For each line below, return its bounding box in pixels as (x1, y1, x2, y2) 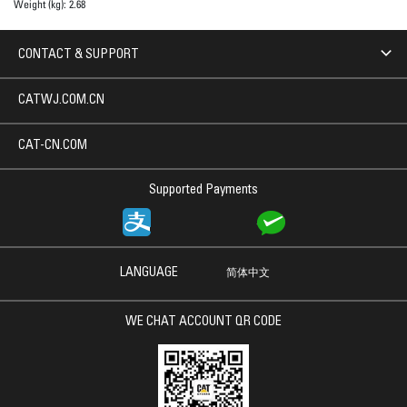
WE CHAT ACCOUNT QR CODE (125, 315, 282, 329)
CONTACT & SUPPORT (18, 48, 139, 62)
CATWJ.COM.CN (18, 94, 104, 107)
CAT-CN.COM (18, 139, 87, 153)
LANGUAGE (119, 266, 178, 280)
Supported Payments (149, 184, 258, 197)
